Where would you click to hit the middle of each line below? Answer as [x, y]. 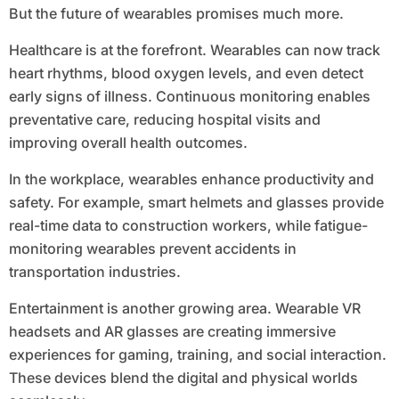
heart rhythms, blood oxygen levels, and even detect [186, 73]
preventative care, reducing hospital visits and [164, 120]
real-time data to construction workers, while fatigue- [188, 226]
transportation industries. [94, 272]
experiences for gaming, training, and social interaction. [197, 355]
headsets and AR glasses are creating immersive [172, 332]
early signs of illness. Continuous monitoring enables [189, 97]
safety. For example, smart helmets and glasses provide [196, 203]
